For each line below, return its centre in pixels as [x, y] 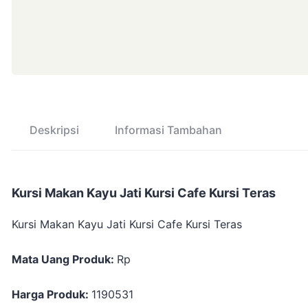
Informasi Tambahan [168, 130]
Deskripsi [54, 130]
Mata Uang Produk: [64, 259]
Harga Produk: [52, 294]
